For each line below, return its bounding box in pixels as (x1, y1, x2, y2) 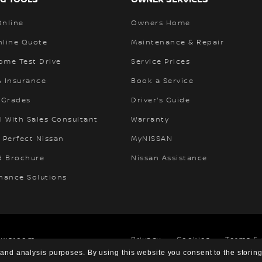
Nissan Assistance (131, 153, 208, 163)
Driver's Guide (131, 95, 190, 105)
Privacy (131, 235, 161, 244)
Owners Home (131, 18, 191, 27)
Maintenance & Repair (131, 37, 224, 47)
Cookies (176, 235, 211, 244)
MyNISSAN (131, 134, 173, 143)
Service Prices (131, 57, 190, 66)
